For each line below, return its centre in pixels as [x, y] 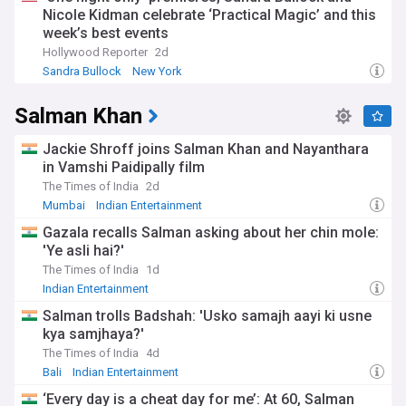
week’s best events [106, 33]
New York [157, 71]
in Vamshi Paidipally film [124, 167]
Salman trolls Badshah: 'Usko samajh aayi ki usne [207, 316]
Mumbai [64, 205]
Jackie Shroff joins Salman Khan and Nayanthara [206, 149]
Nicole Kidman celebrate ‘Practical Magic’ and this [209, 15]
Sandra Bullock [82, 71]
